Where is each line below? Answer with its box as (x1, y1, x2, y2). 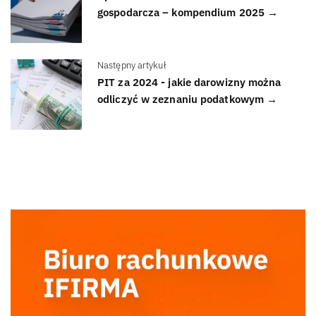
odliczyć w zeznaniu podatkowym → (97, 92, 278, 107)
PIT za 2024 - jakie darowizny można (97, 75, 281, 90)
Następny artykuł (97, 59, 166, 71)
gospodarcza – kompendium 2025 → (97, 6, 279, 20)
